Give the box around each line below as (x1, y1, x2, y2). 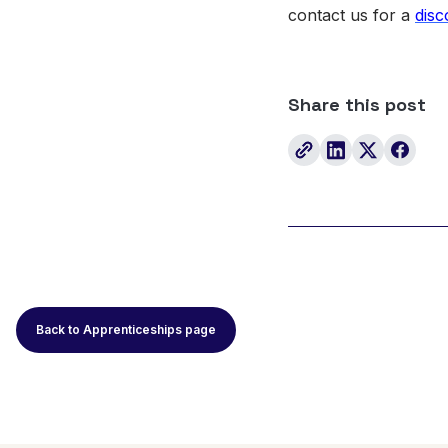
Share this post (288, 93, 426, 116)
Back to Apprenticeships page (36, 322, 216, 337)
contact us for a (288, 5, 415, 25)
